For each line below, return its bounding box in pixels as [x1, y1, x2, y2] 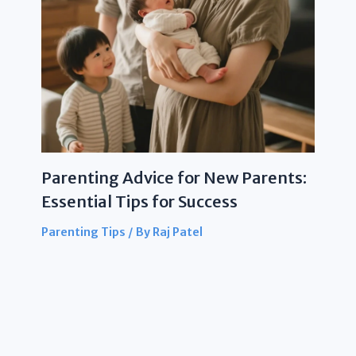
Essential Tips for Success [41, 191, 238, 211]
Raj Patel [152, 224, 203, 239]
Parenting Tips [41, 224, 126, 239]
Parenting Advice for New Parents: [41, 167, 307, 188]
